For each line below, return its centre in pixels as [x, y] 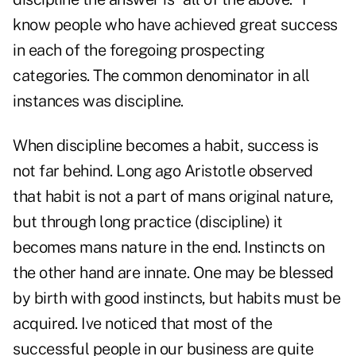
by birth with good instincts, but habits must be [176, 298]
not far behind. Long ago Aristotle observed [163, 171]
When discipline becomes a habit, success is [166, 146]
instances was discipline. [98, 101]
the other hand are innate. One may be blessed [173, 273]
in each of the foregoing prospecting [138, 50]
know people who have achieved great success [175, 25]
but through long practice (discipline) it [148, 222]
